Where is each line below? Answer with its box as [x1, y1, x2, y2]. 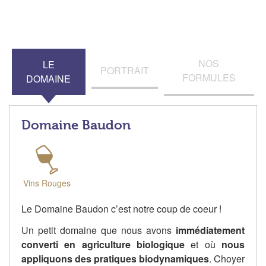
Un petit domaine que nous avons [21, 223, 176, 237]
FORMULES [182, 71, 236, 85]
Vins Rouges [23, 177, 71, 189]
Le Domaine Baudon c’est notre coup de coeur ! [21, 202, 221, 216]
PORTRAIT [100, 64, 149, 78]
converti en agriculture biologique [21, 237, 185, 252]
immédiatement [176, 223, 245, 237]
